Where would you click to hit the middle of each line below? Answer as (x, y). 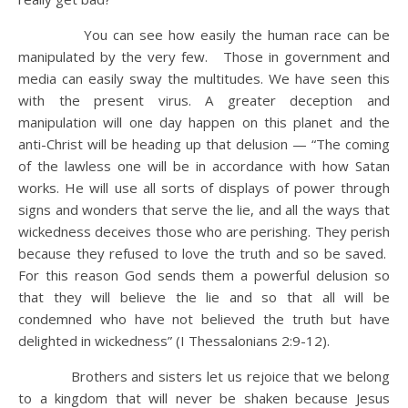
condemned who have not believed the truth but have (204, 319)
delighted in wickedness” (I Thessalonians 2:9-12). (174, 341)
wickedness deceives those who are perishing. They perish (204, 231)
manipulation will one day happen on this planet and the (204, 122)
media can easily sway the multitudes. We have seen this (204, 78)
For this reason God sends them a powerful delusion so (204, 275)
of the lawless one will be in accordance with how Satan (204, 166)
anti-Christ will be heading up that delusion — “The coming (204, 144)
